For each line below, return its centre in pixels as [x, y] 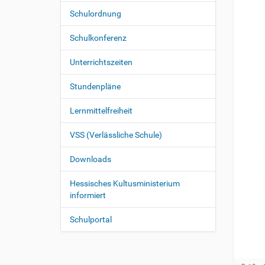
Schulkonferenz [98, 38]
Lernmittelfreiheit [101, 111]
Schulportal [91, 219]
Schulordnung [96, 14]
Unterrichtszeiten [101, 62]
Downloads [91, 159]
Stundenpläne [95, 86]
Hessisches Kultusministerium [125, 183]
